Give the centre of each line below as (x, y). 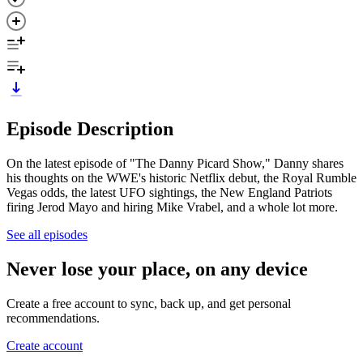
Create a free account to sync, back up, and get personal (149, 303)
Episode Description (90, 128)
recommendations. (53, 318)
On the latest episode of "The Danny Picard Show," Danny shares (175, 163)
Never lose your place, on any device (157, 269)
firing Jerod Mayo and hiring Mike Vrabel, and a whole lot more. (172, 207)
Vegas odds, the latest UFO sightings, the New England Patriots (169, 192)
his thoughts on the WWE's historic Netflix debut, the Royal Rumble (181, 177)
